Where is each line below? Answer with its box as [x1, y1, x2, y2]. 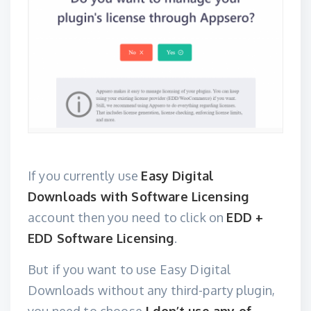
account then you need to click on [28, 210, 227, 225]
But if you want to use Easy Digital [28, 262, 231, 277]
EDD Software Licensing [28, 230, 174, 246]
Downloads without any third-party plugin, [28, 283, 276, 298]
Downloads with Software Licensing [28, 189, 249, 204]
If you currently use [28, 168, 142, 183]
